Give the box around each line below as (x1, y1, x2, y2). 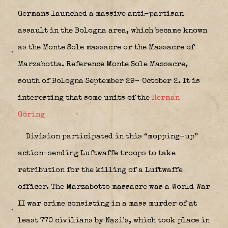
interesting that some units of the (18, 94, 152, 102)
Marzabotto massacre (66, 183, 147, 191)
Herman (152, 94, 180, 102)
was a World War (147, 183, 210, 191)
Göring (18, 110, 47, 119)
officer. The (18, 183, 66, 191)
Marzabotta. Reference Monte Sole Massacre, (18, 60, 188, 68)
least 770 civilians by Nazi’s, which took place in (18, 216, 210, 224)
